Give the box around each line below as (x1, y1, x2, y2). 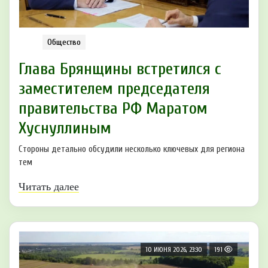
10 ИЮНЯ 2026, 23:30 (145, 245, 202, 254)
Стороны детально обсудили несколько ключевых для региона (19, 144, 245, 154)
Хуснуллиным (19, 118, 111, 138)
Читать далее (19, 180, 79, 193)
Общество (47, 36, 81, 47)
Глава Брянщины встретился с (19, 59, 221, 78)
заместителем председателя (19, 78, 210, 98)
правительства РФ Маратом (19, 98, 208, 118)
